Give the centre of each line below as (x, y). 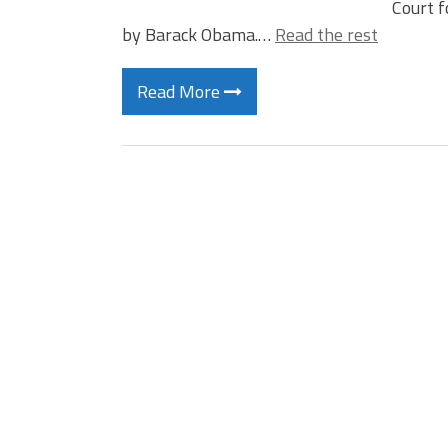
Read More (180, 91)
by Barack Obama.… (198, 34)
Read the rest (326, 34)
